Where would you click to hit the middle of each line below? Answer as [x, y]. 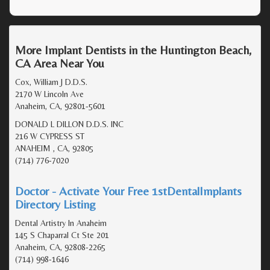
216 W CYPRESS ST [50, 136]
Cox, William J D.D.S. [51, 82]
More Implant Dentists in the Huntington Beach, [133, 49]
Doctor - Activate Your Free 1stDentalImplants [128, 190]
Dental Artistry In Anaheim [61, 223]
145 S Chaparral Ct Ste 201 [62, 235]
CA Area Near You [60, 63]
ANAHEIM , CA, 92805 [54, 148]
